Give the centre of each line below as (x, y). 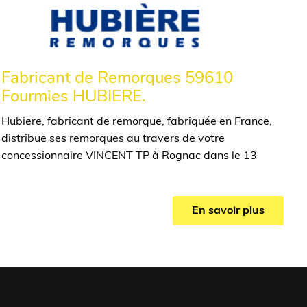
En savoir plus (229, 211)
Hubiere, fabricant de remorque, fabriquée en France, (137, 122)
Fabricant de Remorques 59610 (118, 78)
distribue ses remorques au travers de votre (113, 139)
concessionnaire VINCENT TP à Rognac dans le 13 (130, 156)
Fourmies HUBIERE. (74, 97)
